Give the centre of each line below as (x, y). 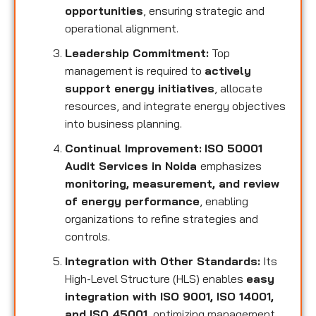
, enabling (224, 201)
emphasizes (231, 165)
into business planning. (123, 123)
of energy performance (132, 201)
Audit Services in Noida (133, 165)
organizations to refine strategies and (162, 218)
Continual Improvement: (133, 148)
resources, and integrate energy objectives (175, 105)
